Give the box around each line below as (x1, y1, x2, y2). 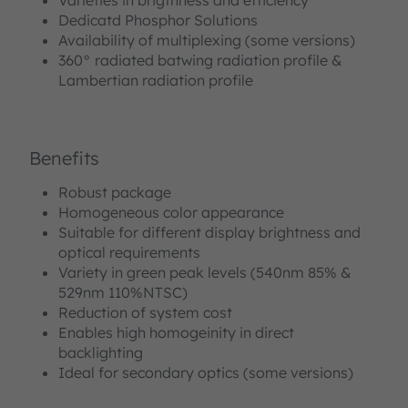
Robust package (58, 182, 171, 201)
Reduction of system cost (58, 302, 232, 321)
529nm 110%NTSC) (58, 282, 188, 301)
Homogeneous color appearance (58, 202, 284, 221)
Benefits (29, 146, 99, 169)
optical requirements (58, 242, 200, 261)
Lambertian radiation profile (58, 70, 253, 89)
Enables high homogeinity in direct (58, 322, 294, 342)
